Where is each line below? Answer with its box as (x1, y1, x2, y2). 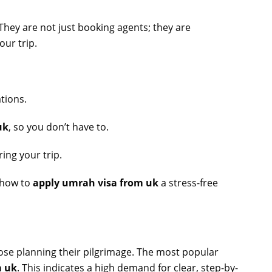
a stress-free (158, 176, 218, 189)
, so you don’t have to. (8, 120, 109, 134)
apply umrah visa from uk (33, 176, 158, 189)
